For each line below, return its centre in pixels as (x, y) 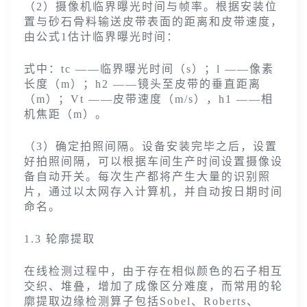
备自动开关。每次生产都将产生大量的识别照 (147, 177)
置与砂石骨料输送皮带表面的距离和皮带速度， (153, 22)
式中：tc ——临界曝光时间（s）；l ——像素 (149, 69)
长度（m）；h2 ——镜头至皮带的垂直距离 (143, 84)
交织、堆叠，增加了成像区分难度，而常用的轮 (153, 286)
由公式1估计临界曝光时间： (101, 37)
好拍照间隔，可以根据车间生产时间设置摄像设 (153, 162)
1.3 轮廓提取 (60, 239)
